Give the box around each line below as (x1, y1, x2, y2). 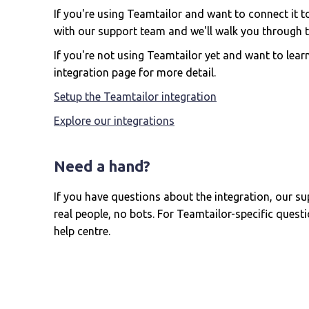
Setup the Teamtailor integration (54, 90, 217, 103)
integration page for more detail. (54, 66, 216, 79)
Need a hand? (54, 157, 150, 175)
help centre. (54, 225, 110, 237)
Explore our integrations (54, 114, 175, 127)
